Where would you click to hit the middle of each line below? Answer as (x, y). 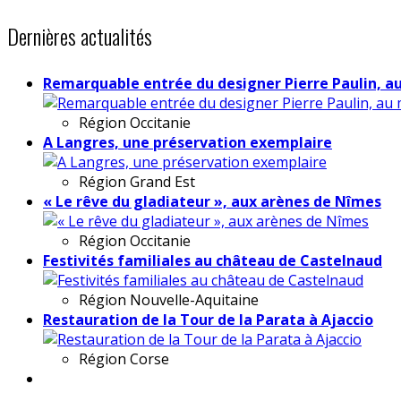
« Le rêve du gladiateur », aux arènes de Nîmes (212, 201)
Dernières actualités (80, 35)
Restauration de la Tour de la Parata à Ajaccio (208, 319)
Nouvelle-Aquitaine (194, 299)
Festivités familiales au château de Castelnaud (213, 260)
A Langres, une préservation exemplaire (188, 142)
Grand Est (162, 181)
